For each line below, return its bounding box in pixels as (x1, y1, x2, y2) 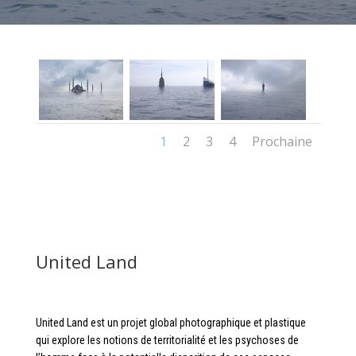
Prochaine (252, 132, 313, 150)
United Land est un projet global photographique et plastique (35, 315, 306, 329)
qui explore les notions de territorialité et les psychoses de (35, 333, 299, 346)
